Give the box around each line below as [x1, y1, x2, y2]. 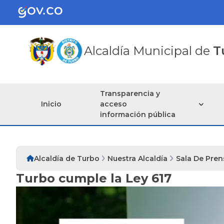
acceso [100, 99, 127, 108]
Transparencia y [100, 88, 160, 98]
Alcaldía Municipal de [84, 43, 213, 58]
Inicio [41, 99, 61, 108]
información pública [100, 109, 175, 119]
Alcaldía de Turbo [34, 153, 99, 163]
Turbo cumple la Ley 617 [16, 170, 171, 185]
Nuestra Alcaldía [107, 153, 168, 163]
